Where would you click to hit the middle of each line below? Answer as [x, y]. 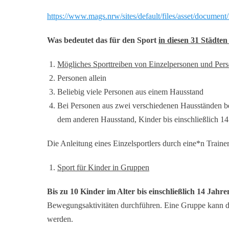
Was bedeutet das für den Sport [103, 40]
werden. [60, 219]
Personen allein [82, 78]
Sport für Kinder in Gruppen [103, 167]
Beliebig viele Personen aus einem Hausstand [130, 92]
